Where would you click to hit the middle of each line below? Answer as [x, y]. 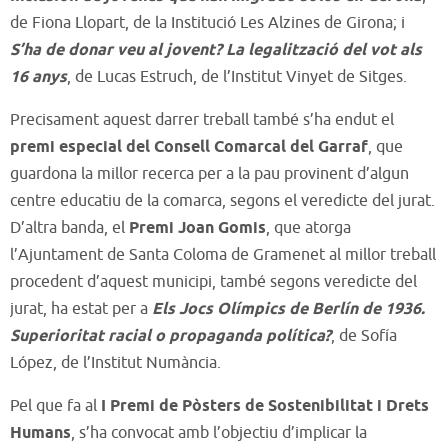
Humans [40, 433]
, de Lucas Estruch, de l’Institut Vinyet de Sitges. [237, 76]
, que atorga [308, 227]
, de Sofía [364, 335]
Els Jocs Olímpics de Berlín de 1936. [288, 309]
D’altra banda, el [69, 227]
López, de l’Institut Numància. [115, 362]
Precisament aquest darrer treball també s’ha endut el [202, 119]
